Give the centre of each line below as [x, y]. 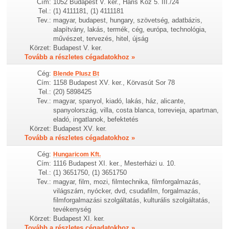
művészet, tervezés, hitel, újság [101, 39]
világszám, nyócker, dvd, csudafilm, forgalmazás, [127, 191]
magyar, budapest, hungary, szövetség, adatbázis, [128, 20]
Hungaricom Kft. [77, 155]
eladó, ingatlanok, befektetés [96, 120]
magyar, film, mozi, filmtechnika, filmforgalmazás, [127, 182]
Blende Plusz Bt [76, 74]
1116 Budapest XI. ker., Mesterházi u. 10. [115, 164]
